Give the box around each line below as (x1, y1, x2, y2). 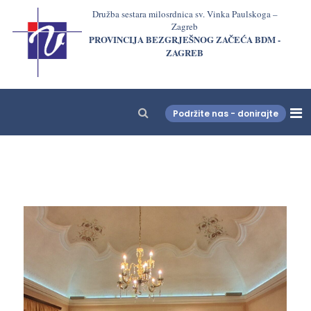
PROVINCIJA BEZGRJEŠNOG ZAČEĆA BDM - (89, 33, 281, 46)
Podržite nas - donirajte (172, 108, 278, 119)
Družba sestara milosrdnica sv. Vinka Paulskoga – (92, 8, 278, 20)
